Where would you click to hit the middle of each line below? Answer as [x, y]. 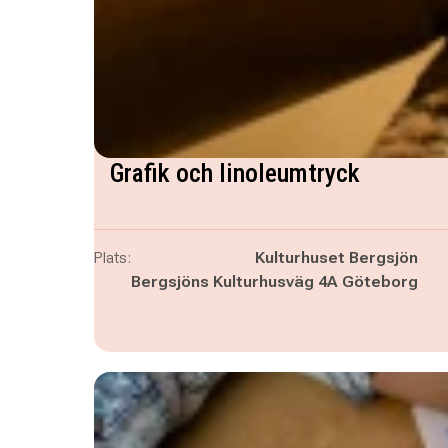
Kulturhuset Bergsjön [336, 257]
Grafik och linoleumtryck [234, 173]
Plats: [112, 257]
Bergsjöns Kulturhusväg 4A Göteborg [274, 281]
